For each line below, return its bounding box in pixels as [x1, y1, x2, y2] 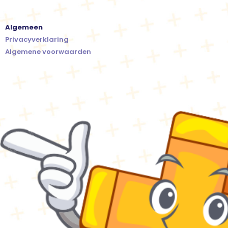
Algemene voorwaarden [5, 47, 91, 57]
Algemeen [5, 22, 43, 33]
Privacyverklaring [5, 35, 69, 45]
